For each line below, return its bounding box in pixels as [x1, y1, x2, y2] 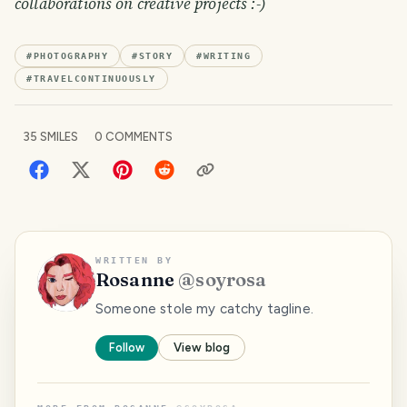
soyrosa [195, 268, 267, 292]
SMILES [37, 130, 78, 144]
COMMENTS [103, 130, 173, 144]
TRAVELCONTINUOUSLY [33, 74, 156, 84]
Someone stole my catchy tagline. [95, 301, 313, 318]
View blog [174, 341, 231, 355]
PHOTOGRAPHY [33, 51, 108, 62]
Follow [109, 340, 144, 354]
